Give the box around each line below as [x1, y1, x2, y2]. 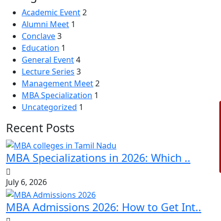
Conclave [22, 31, 55, 42]
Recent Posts [6, 120, 74, 136]
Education [22, 42, 59, 54]
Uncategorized [22, 102, 77, 113]
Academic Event [22, 7, 80, 18]
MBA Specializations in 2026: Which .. [6, 150, 190, 165]
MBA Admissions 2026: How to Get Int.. [6, 199, 201, 214]
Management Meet [22, 78, 93, 89]
